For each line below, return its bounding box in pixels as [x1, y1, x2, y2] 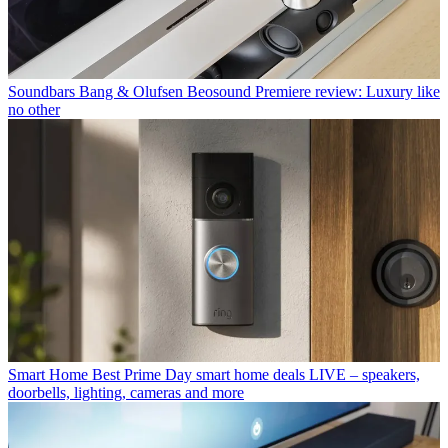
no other [8, 101, 60, 119]
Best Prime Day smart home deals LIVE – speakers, [92, 366, 420, 384]
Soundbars [8, 83, 75, 101]
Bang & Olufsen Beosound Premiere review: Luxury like [79, 83, 440, 101]
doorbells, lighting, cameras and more [8, 384, 244, 402]
